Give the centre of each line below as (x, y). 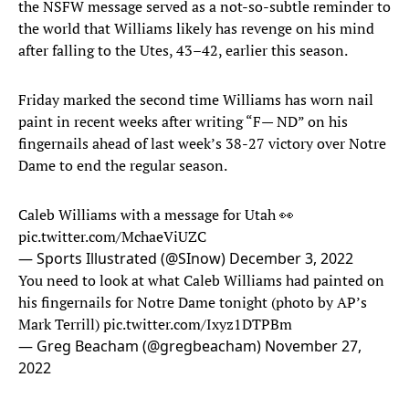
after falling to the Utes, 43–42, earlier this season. (183, 51)
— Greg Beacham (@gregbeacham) (142, 346)
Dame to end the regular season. (123, 166)
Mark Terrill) (61, 325)
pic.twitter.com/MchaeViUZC (112, 237)
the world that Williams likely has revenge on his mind (196, 29)
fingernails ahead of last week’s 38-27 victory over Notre (202, 144)
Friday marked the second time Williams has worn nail (196, 100)
